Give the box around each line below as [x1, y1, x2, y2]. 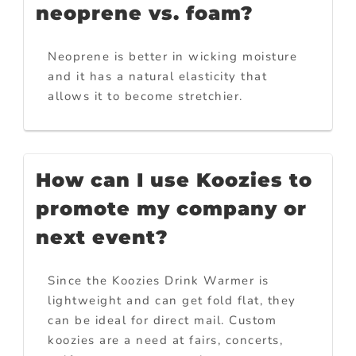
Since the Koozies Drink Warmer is [48, 273, 269, 289]
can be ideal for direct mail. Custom [48, 312, 277, 329]
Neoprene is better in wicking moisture [48, 48, 297, 65]
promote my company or [36, 197, 307, 221]
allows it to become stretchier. [48, 88, 243, 105]
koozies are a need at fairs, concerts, [48, 332, 283, 349]
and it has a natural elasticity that [48, 68, 267, 85]
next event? [36, 226, 168, 250]
